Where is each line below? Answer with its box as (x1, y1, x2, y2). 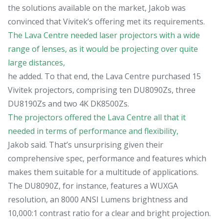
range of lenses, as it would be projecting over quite (8, 43, 198, 54)
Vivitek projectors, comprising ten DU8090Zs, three (8, 84, 196, 95)
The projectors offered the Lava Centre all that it (8, 111, 186, 123)
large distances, (8, 57, 65, 68)
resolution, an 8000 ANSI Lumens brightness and (8, 194, 188, 205)
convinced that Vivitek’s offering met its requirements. (8, 16, 205, 27)
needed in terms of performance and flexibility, (8, 125, 178, 136)
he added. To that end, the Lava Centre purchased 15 (8, 70, 201, 82)
